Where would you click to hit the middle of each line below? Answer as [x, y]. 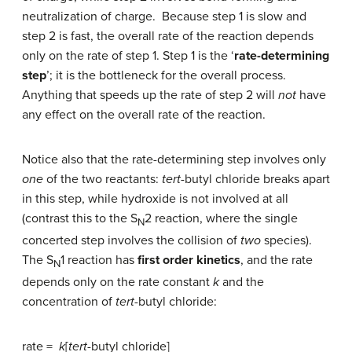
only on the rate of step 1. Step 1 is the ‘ [128, 55]
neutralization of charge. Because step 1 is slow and [164, 16]
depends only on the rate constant [117, 282]
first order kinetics [189, 260]
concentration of [69, 301]
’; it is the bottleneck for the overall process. [168, 75]
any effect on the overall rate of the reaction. [144, 114]
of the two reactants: [103, 179]
